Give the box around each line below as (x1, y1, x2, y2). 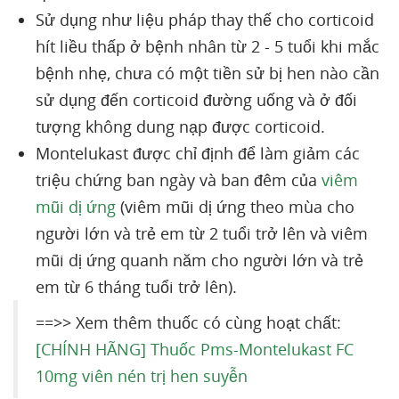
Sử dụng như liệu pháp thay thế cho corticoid (36, 9, 374, 30)
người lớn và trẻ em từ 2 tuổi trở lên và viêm (36, 223, 368, 244)
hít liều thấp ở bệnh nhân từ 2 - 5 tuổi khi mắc (36, 36, 379, 57)
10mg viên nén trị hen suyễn (36, 365, 248, 387)
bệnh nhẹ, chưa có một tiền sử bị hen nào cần (36, 62, 379, 84)
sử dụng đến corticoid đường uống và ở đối (36, 89, 357, 110)
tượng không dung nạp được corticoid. (36, 116, 325, 137)
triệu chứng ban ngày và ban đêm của (36, 169, 322, 191)
